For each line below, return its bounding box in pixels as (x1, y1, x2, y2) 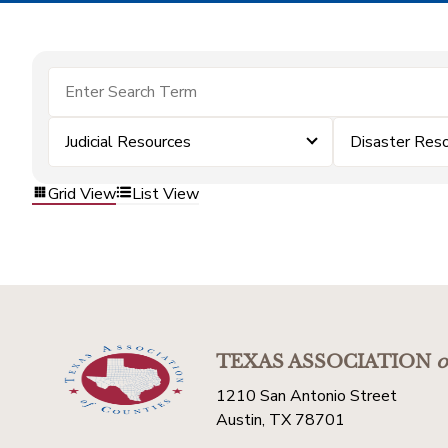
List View (132, 182, 199, 205)
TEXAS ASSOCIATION (216, 351, 431, 373)
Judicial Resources (65, 131, 191, 153)
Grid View (48, 182, 116, 205)
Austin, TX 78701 (216, 409, 345, 431)
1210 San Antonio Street (216, 385, 397, 407)
